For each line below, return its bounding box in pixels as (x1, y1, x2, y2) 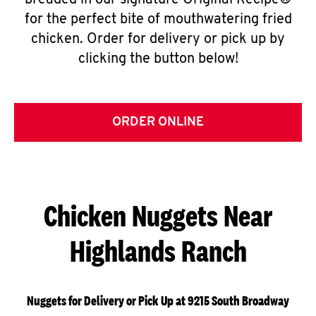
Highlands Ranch (69, 233, 247, 268)
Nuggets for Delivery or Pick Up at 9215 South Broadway (27, 293, 289, 309)
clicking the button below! (78, 52, 238, 66)
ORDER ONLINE (112, 116, 204, 129)
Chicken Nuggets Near (44, 198, 272, 233)
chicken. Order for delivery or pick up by (31, 32, 285, 47)
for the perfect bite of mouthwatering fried (24, 13, 292, 27)
